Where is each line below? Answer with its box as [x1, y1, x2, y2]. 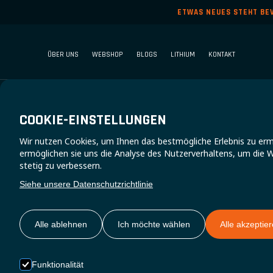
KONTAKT [208, 50, 236, 59]
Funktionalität [32, 260, 83, 269]
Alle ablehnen [35, 219, 87, 229]
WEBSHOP [92, 50, 124, 59]
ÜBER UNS [48, 50, 79, 59]
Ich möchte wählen [118, 219, 190, 229]
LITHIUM [171, 50, 196, 59]
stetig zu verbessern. [19, 160, 102, 171]
